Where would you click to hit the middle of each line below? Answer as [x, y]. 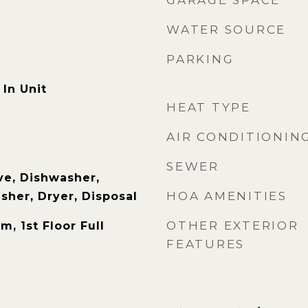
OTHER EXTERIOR [233, 225]
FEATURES [206, 244]
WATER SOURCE [226, 30]
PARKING [200, 59]
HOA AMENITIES [227, 196]
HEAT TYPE [209, 107]
